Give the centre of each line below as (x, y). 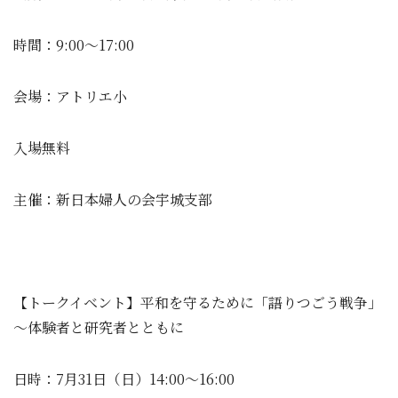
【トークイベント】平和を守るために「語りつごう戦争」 (198, 302)
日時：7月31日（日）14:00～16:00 (124, 379)
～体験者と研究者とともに (99, 327)
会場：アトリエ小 (70, 96)
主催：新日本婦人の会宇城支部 (113, 199)
